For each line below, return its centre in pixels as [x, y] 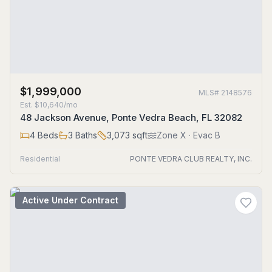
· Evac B [203, 135]
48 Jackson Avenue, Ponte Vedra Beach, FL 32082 [131, 117]
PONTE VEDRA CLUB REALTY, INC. [191, 159]
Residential [40, 159]
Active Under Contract [70, 200]
